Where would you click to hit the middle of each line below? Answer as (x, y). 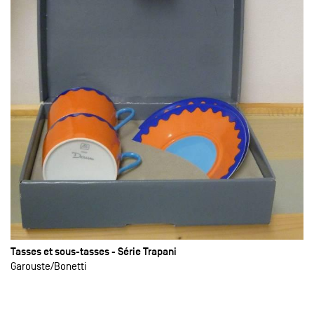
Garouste (30, 266)
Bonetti (70, 266)
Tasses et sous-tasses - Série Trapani (94, 251)
